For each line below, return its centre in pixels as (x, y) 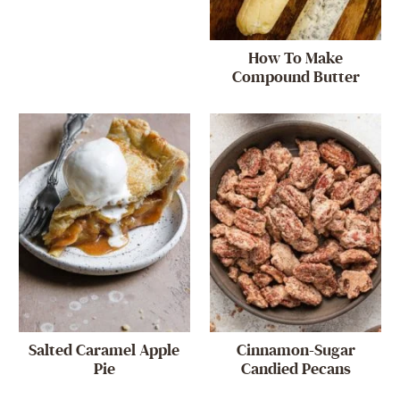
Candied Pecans (296, 370)
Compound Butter (296, 77)
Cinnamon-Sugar (296, 351)
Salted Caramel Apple (104, 351)
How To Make (296, 58)
